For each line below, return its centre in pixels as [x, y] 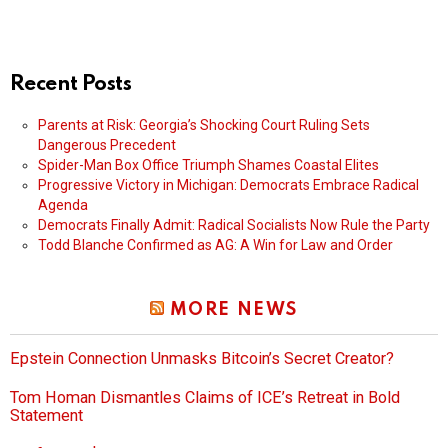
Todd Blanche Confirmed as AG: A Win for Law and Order [215, 245]
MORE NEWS [233, 310]
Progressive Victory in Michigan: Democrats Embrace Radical [228, 185]
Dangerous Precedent [107, 145]
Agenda [63, 205]
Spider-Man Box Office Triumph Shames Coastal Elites [208, 165]
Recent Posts [71, 85]
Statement [46, 416]
